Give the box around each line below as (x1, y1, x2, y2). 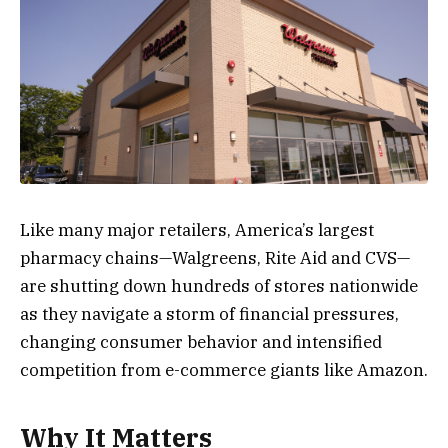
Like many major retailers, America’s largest (20, 219, 374, 242)
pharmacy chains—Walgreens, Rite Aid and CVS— (20, 247, 410, 270)
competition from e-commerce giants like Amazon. (20, 359, 428, 382)
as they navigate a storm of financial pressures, (20, 303, 399, 326)
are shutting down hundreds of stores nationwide (20, 275, 418, 298)
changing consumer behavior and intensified (20, 331, 382, 354)
